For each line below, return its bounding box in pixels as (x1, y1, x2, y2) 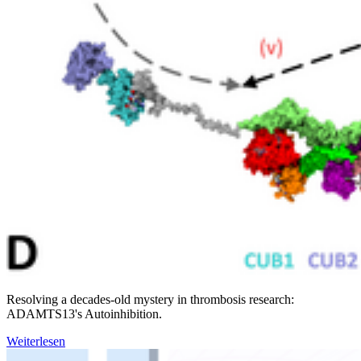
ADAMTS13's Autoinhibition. (6, 307, 162, 321)
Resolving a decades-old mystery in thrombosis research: (6, 293, 294, 306)
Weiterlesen (6, 334, 65, 348)
